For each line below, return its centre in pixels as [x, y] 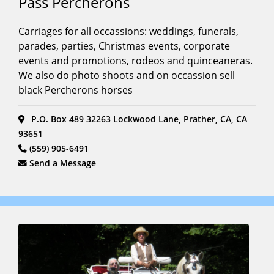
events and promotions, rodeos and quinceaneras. [135, 60]
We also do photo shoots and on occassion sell [127, 75]
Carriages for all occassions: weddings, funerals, [128, 31]
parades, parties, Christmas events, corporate [124, 46]
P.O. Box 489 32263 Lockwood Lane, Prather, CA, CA [138, 119]
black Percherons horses [76, 90]
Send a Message [63, 163]
